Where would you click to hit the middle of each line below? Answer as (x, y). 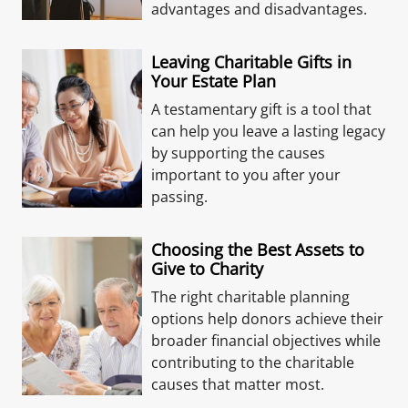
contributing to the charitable (253, 362)
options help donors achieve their (267, 319)
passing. (179, 197)
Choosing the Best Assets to (258, 250)
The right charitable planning (250, 297)
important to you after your (246, 175)
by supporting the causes (238, 153)
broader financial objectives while (266, 341)
